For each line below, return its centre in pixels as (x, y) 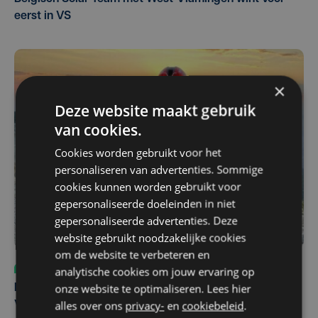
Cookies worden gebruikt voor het (138, 152)
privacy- (145, 305)
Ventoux (36, 306)
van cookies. (99, 129)
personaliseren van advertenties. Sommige (159, 169)
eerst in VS (43, 16)
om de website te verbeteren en (132, 254)
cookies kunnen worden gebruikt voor (148, 186)
